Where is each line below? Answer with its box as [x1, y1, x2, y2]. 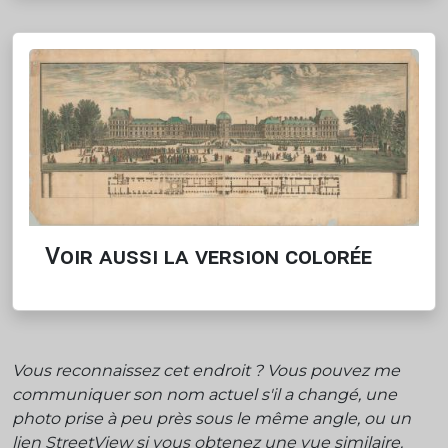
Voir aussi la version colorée [45, 241, 372, 270]
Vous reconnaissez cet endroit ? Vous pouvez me [12, 360, 400, 380]
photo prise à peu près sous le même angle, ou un [12, 408, 411, 428]
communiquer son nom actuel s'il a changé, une [12, 384, 397, 404]
